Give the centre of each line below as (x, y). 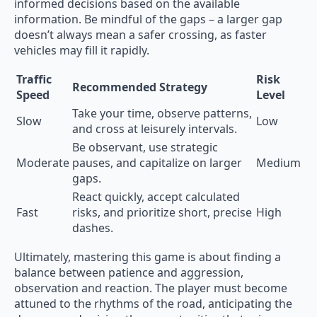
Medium (278, 162)
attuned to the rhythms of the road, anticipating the (153, 303)
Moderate (43, 162)
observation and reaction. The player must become (151, 288)
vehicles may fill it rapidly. (82, 50)
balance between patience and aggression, (129, 272)
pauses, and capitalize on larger (157, 162)
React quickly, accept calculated (156, 196)
